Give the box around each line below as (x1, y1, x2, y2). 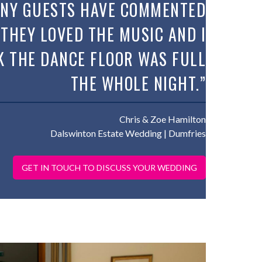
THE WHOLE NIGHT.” (70, 71, 206, 95)
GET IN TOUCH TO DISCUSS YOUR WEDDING (22, 162, 197, 173)
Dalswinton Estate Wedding (50, 127, 162, 139)
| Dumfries (162, 127, 206, 139)
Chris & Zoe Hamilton (119, 113, 206, 125)
